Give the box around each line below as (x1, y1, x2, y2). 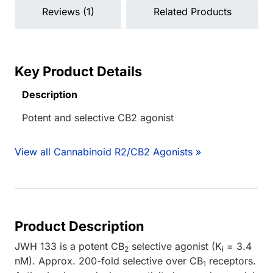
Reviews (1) (41, 5, 94, 18)
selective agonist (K (129, 239, 222, 252)
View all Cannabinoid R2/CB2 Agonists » (15, 145, 201, 158)
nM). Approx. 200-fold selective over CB (15, 254, 203, 267)
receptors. (206, 254, 256, 267)
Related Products (153, 5, 232, 18)
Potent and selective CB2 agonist (22, 111, 174, 124)
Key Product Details (15, 63, 142, 79)
